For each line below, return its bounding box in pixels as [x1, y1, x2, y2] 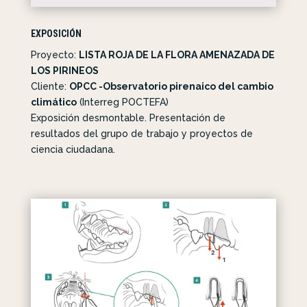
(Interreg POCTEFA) [76, 97, 169, 108]
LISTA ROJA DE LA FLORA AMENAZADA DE [78, 49, 275, 61]
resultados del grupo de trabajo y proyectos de [30, 128, 253, 140]
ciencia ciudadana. [30, 144, 115, 156]
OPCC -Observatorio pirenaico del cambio [69, 81, 273, 93]
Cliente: [30, 81, 69, 93]
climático [30, 97, 77, 108]
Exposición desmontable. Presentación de [30, 112, 225, 124]
